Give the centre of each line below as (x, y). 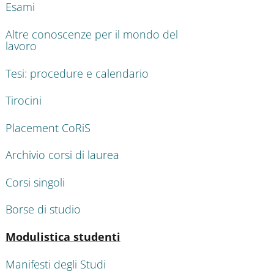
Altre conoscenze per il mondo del (92, 34)
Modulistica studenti (63, 237)
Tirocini (24, 101)
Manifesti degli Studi (56, 264)
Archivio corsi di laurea (62, 155)
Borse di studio (43, 209)
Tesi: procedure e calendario (77, 73)
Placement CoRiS (48, 128)
